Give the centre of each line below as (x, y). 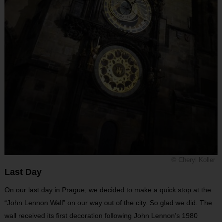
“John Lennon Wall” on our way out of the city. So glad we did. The (108, 202)
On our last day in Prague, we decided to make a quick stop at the (108, 190)
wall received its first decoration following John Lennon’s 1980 (101, 215)
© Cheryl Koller (194, 160)
